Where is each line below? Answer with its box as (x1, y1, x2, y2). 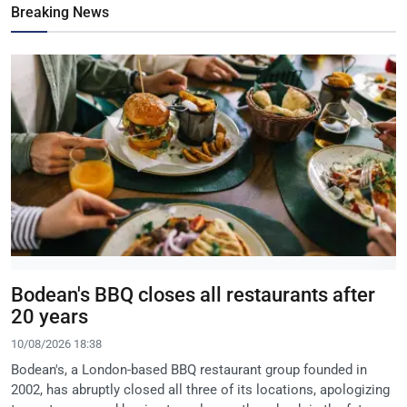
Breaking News (11, 3, 109, 21)
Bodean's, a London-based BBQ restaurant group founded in (11, 362, 367, 379)
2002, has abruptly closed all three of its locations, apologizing (11, 382, 390, 399)
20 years (11, 305, 88, 329)
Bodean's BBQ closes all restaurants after (11, 283, 375, 307)
